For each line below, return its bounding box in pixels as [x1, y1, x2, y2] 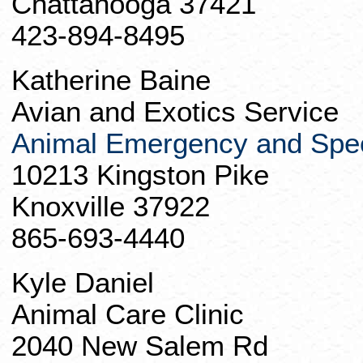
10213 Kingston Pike [11, 160, 269, 190]
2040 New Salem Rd [11, 331, 268, 361]
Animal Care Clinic [11, 299, 244, 330]
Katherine [11, 65, 139, 96]
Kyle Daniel [11, 267, 154, 298]
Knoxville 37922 [11, 191, 210, 222]
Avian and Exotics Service [11, 96, 339, 127]
